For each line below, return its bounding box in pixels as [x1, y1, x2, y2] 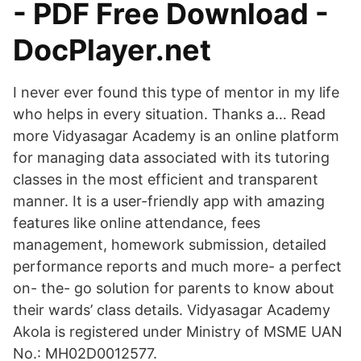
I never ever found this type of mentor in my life [13, 84, 339, 101]
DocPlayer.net [13, 32, 211, 68]
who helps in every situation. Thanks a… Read [13, 106, 326, 122]
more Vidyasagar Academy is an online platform [13, 127, 339, 144]
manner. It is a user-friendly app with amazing [13, 193, 325, 210]
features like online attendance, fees [13, 214, 260, 231]
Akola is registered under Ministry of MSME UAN [13, 323, 342, 340]
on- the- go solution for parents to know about [13, 280, 334, 297]
